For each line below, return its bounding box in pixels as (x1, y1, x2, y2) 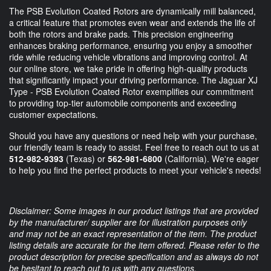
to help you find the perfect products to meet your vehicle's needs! (9, 163, 261, 176)
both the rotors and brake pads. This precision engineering (9, 27, 233, 40)
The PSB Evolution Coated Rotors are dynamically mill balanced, (9, 4, 256, 17)
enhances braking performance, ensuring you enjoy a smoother (9, 39, 252, 51)
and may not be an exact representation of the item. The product (9, 227, 256, 240)
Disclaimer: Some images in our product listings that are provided (9, 204, 258, 217)
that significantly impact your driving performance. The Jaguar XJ (9, 73, 258, 86)
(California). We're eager (162, 152, 259, 165)
